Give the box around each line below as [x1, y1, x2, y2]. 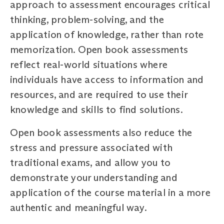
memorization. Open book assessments [10, 43, 188, 55]
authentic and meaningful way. [10, 201, 147, 213]
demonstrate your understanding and [10, 171, 177, 183]
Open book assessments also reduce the [10, 126, 192, 138]
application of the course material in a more [10, 186, 210, 198]
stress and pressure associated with [10, 141, 173, 153]
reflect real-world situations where [10, 58, 167, 70]
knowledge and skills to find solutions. [10, 103, 183, 115]
